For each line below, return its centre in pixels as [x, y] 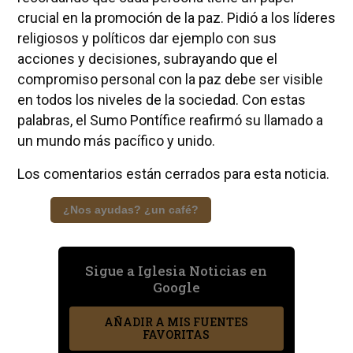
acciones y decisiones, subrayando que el [147, 58]
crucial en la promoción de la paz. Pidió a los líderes [176, 17]
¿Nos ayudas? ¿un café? [130, 209]
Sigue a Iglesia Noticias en [176, 270]
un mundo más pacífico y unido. [116, 140]
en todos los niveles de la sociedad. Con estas [161, 99]
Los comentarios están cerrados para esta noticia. [173, 173]
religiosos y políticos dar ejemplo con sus [147, 38]
